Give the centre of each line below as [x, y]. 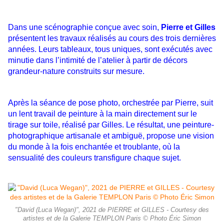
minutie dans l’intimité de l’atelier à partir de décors [98, 60]
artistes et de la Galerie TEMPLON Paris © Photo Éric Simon [112, 219]
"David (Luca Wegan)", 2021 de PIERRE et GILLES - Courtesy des [112, 210]
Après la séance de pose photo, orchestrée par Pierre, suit [110, 103]
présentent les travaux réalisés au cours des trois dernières [112, 38]
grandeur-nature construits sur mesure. [76, 71]
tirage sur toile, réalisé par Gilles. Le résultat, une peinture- [111, 125]
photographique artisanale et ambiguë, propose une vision [111, 136]
